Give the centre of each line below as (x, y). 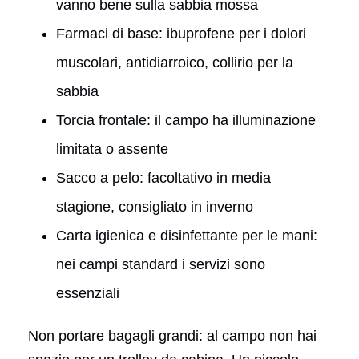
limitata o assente (112, 149)
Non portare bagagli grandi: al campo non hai (172, 335)
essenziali (88, 293)
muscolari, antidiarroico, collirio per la (175, 62)
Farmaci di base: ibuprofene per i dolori (181, 33)
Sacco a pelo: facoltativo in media (163, 177)
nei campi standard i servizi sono (161, 264)
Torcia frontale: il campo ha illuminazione (186, 120)
